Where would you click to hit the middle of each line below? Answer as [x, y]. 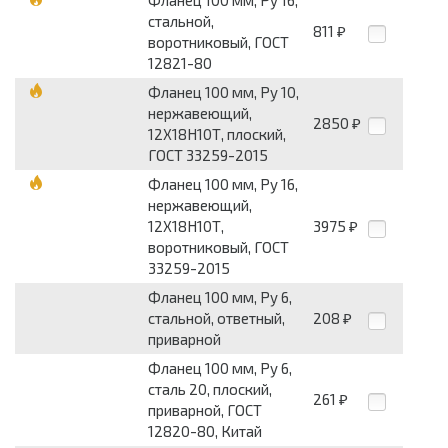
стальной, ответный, [216, 318]
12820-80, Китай [205, 431]
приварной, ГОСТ [205, 410]
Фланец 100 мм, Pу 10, [223, 92]
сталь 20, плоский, [210, 389]
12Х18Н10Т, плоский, [217, 134]
